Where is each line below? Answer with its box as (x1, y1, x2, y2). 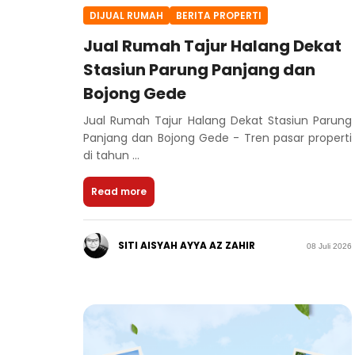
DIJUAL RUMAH (90, 8, 163, 22)
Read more (91, 185, 147, 199)
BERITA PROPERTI (176, 8, 261, 22)
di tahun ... (83, 147, 139, 164)
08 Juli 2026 (307, 241, 353, 250)
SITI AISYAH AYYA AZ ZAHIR (118, 239, 255, 253)
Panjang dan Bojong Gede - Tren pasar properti (83, 130, 353, 147)
